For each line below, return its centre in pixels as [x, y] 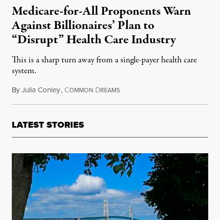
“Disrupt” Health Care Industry [94, 40]
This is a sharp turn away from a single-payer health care [104, 60]
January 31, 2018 [144, 90]
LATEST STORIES [48, 124]
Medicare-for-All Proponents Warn [101, 11]
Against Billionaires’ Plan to [83, 25]
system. [24, 71]
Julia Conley [41, 90]
